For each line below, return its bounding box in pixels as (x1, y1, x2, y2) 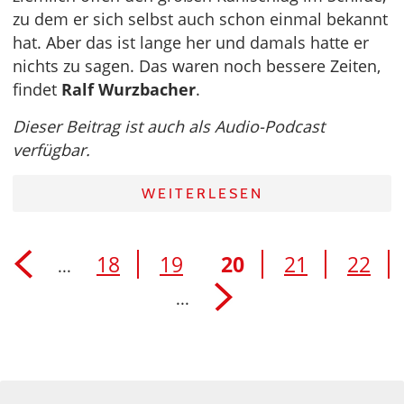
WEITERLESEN (141, 184, 263, 202)
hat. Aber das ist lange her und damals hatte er (13, 31, 369, 53)
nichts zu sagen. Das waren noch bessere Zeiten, (13, 54, 381, 77)
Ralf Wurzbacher (61, 78, 196, 100)
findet (13, 78, 61, 100)
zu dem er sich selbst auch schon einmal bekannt (13, 7, 388, 30)
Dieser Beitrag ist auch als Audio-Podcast (13, 115, 325, 137)
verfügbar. (13, 138, 90, 161)
